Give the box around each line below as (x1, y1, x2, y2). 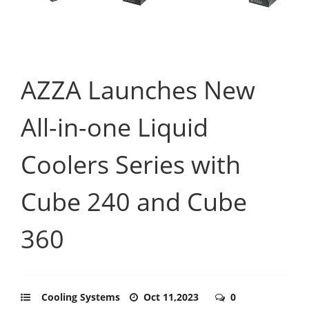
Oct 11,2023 (143, 290, 201, 303)
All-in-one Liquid (21, 110, 208, 144)
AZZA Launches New (21, 72, 255, 107)
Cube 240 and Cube (21, 184, 247, 219)
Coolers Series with (21, 147, 241, 181)
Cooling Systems (41, 290, 120, 303)
